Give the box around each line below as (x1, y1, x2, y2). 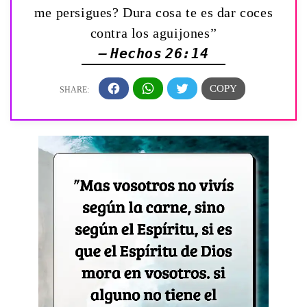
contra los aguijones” (90, 25, 217, 40)
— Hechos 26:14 (98, 45, 209, 62)
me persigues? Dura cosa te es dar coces (34, 4, 273, 20)
